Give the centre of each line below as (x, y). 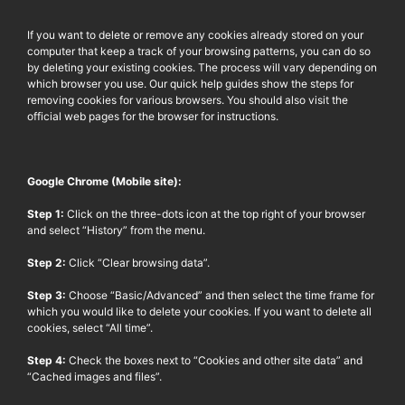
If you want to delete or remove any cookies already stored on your (195, 34)
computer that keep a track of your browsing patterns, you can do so (199, 51)
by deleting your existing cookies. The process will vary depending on (202, 67)
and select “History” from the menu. (116, 230)
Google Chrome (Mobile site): (106, 181)
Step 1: (47, 213)
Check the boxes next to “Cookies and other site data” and (216, 360)
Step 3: (48, 295)
